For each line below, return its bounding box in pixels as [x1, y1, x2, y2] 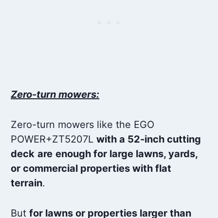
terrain [11, 177, 43, 189]
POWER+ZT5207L [11, 133, 97, 145]
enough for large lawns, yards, [55, 148, 198, 160]
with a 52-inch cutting [96, 133, 201, 145]
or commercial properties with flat [11, 163, 172, 175]
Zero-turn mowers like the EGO [11, 119, 155, 131]
